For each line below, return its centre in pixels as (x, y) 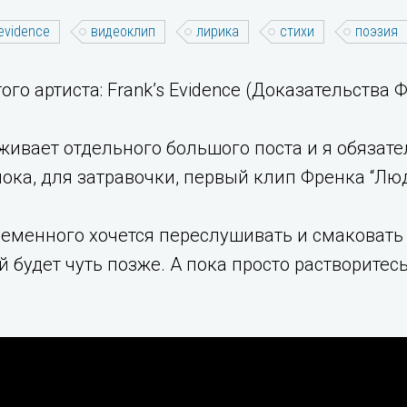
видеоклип (123, 31)
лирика (218, 31)
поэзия (377, 31)
